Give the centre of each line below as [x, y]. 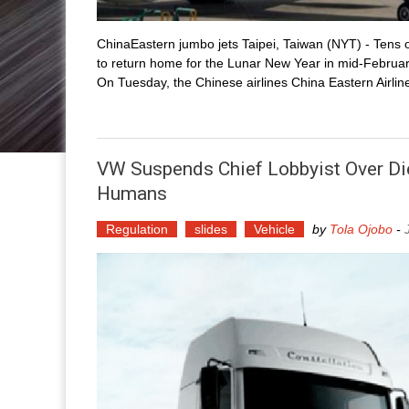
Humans [132, 194]
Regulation [137, 230]
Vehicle [274, 230]
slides [211, 230]
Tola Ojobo [361, 230]
